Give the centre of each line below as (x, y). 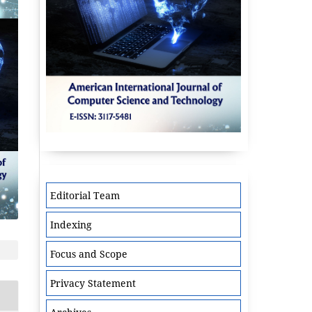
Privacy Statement (93, 283)
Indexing (71, 225)
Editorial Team (85, 196)
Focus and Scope (89, 254)
